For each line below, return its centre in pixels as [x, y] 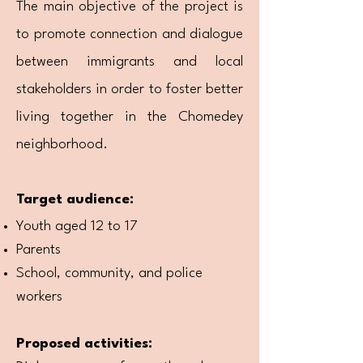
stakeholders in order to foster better [130, 90]
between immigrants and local [130, 62]
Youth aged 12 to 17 [79, 226]
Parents [38, 250]
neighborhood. [62, 145]
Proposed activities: [84, 344]
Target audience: [75, 200]
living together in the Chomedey [130, 117]
